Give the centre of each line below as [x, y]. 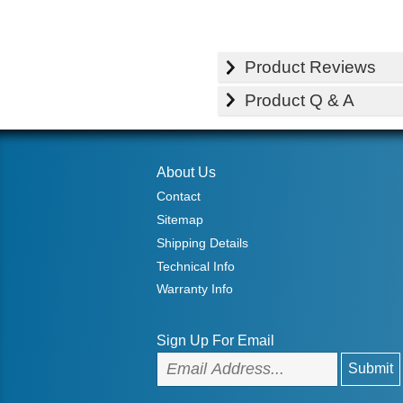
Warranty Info [195, 289]
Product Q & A [300, 101]
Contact [179, 197]
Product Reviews [310, 67]
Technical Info [196, 266]
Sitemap [180, 220]
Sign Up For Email [215, 340]
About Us [186, 172]
